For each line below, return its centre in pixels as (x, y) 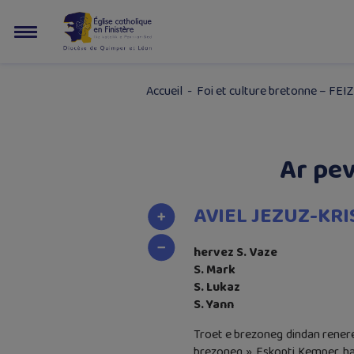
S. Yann (213, 305)
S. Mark (214, 270)
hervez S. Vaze (235, 252)
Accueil (164, 91)
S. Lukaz (217, 287)
